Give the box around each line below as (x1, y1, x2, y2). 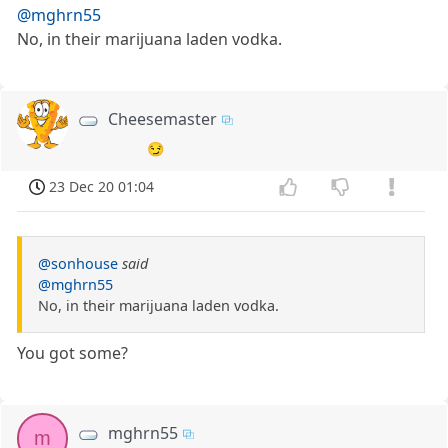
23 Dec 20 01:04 (49, 177, 155, 197)
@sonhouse (38, 253, 118, 273)
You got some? (17, 341, 129, 364)
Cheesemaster (108, 108, 218, 131)
